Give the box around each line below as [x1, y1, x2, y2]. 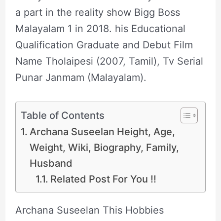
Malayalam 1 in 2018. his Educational [15, 22, 185, 35]
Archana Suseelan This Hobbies [15, 204, 164, 216]
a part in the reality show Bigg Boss [15, 6, 180, 18]
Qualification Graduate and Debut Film [15, 38, 193, 51]
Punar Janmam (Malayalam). [15, 71, 147, 83]
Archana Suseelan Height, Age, [29, 125, 175, 138]
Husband [29, 157, 73, 169]
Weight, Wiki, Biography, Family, [29, 141, 179, 153]
